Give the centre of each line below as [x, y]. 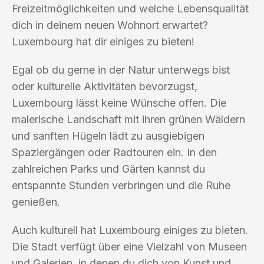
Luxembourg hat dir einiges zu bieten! [103, 41]
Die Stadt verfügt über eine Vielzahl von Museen [129, 246]
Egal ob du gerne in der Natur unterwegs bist [121, 70]
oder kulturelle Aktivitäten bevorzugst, [105, 86]
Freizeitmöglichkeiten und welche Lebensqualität [130, 8]
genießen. [36, 202]
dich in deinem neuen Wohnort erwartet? [110, 25]
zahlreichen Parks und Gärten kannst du [108, 169]
